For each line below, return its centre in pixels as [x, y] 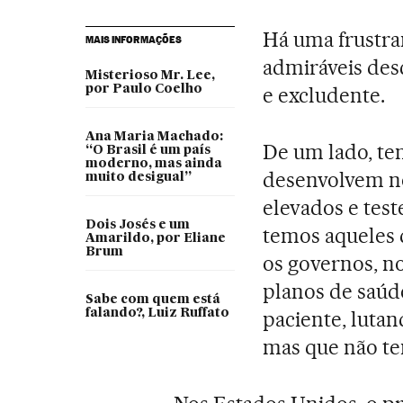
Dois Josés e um [137, 225]
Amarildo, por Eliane [155, 238]
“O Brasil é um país [148, 150]
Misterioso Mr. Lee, [150, 76]
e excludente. [324, 95]
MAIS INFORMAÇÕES [133, 40]
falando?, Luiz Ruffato [157, 313]
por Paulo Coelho [143, 89]
